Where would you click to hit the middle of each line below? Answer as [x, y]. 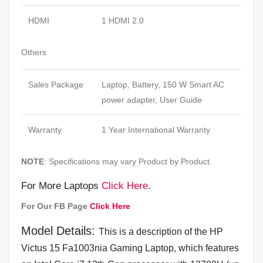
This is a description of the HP [161, 231]
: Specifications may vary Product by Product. [128, 161]
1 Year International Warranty [156, 129]
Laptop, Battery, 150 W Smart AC [163, 84]
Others [34, 52]
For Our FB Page [55, 206]
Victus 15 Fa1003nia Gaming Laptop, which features [130, 248]
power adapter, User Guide [152, 100]
